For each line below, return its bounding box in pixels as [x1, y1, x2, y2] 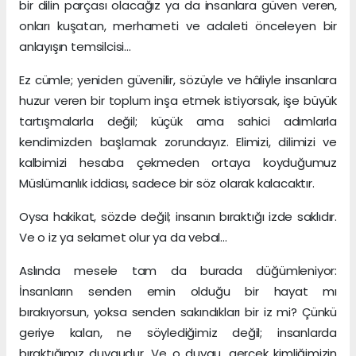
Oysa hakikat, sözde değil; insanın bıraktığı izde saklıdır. [19, 208, 337, 226]
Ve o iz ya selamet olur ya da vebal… [19, 229, 228, 246]
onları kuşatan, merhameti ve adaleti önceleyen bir [19, 17, 337, 35]
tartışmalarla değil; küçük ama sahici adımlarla [19, 113, 337, 130]
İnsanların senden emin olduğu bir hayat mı [19, 283, 337, 300]
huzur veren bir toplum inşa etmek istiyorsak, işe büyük [19, 92, 337, 110]
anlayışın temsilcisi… [19, 38, 131, 56]
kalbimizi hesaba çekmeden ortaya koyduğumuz [19, 154, 337, 172]
